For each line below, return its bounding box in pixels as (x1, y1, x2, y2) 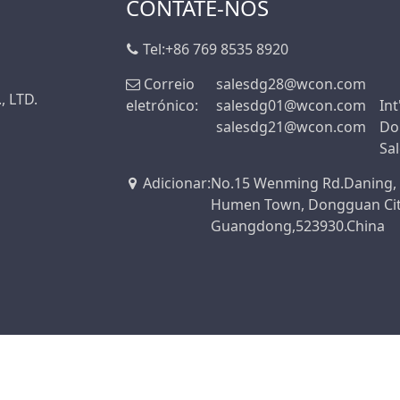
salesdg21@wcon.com (216, 117, 366, 137)
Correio (144, 74, 195, 94)
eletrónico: (126, 96, 198, 115)
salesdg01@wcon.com (216, 96, 366, 115)
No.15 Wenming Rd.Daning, (211, 173, 396, 193)
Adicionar (143, 173, 207, 193)
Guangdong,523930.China (211, 216, 385, 236)
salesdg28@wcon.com (216, 74, 366, 94)
